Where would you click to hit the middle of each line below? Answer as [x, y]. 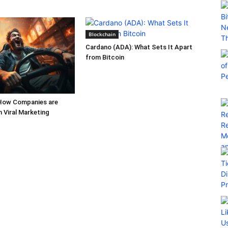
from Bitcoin [105, 57]
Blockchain [102, 34]
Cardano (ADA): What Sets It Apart [139, 47]
